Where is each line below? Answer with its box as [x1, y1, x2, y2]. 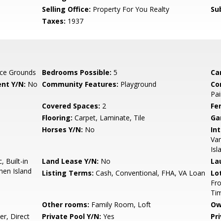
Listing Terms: [42, 168, 94, 178]
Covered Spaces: [42, 101, 101, 110]
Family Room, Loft [89, 200, 151, 209]
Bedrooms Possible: [42, 68, 112, 77]
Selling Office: [42, 4, 91, 14]
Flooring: [42, 113, 73, 122]
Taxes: [42, 16, 66, 26]
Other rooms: [42, 200, 90, 209]
